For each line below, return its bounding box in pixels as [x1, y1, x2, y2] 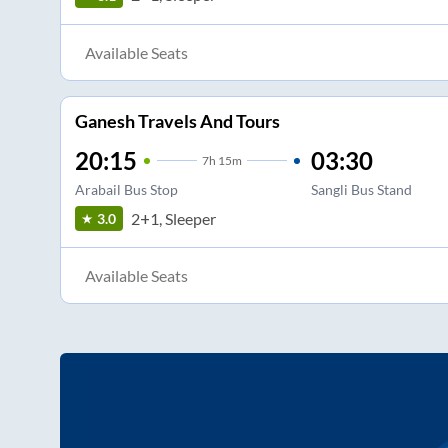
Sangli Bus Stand [310, 181, 412, 199]
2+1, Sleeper [130, 208, 216, 228]
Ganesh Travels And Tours [74, 110, 280, 133]
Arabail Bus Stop [74, 181, 178, 199]
